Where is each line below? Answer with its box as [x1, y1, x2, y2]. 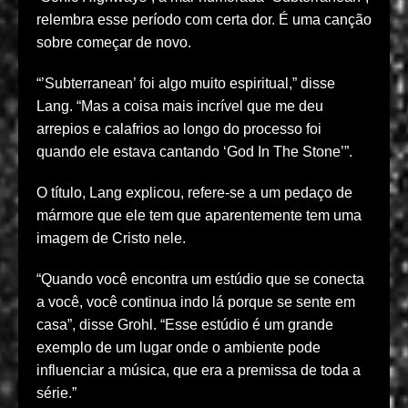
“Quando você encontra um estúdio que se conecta [36, 271, 364, 288]
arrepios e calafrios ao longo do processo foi [36, 121, 321, 138]
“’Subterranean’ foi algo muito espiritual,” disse [36, 76, 335, 92]
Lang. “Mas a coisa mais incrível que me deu [36, 98, 323, 115]
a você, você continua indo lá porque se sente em [36, 294, 355, 311]
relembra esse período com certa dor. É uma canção [36, 12, 372, 28]
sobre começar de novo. [36, 35, 191, 51]
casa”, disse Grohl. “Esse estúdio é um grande [36, 317, 333, 333]
